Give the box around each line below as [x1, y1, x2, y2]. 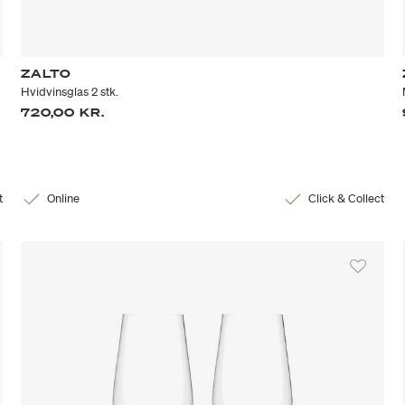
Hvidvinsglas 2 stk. [21, 84, 119, 100]
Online [47, 191, 80, 207]
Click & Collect [307, 191, 384, 207]
